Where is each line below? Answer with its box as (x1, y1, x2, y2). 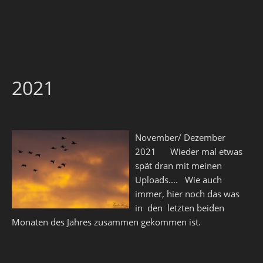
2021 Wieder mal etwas (135, 146, 242, 157)
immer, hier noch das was (135, 188, 240, 200)
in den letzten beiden (135, 202, 224, 214)
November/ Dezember (135, 131, 225, 143)
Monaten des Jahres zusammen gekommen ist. (12, 216, 201, 228)
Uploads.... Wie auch (135, 174, 222, 186)
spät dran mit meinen (135, 160, 222, 171)
